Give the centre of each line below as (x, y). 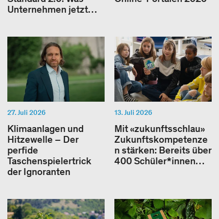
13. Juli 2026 (133, 112)
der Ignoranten (39, 171)
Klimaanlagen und (45, 128)
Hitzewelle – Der (43, 139)
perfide (23, 150)
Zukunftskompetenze (161, 139)
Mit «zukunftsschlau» (160, 128)
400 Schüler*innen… (159, 161)
